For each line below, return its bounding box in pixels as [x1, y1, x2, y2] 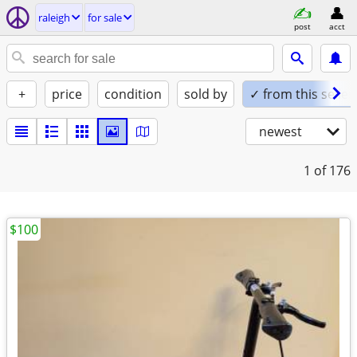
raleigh [38, 10, 70, 25]
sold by [184, 85, 227, 103]
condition [104, 85, 162, 103]
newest [259, 123, 302, 140]
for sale [88, 10, 122, 25]
